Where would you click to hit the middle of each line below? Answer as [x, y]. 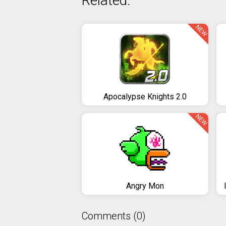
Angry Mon [145, 186]
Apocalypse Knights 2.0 [145, 97]
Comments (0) [114, 216]
